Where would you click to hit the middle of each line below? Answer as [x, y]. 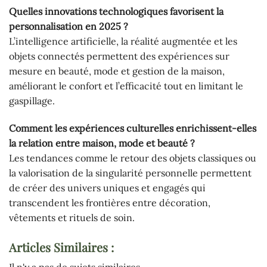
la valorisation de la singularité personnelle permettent [130, 173]
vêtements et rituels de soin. [72, 218]
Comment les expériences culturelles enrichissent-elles [133, 128]
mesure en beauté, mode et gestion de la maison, [117, 71]
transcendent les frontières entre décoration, [110, 203]
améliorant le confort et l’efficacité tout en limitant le [126, 86]
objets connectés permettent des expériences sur [119, 56]
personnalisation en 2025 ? [69, 27]
